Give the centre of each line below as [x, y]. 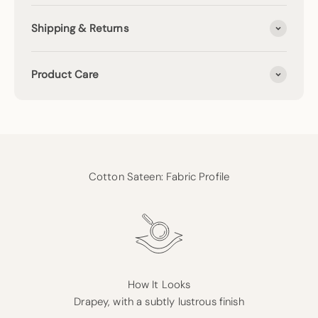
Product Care [65, 75]
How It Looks [159, 285]
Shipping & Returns [80, 29]
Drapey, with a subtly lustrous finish [159, 302]
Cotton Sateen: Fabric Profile [159, 177]
